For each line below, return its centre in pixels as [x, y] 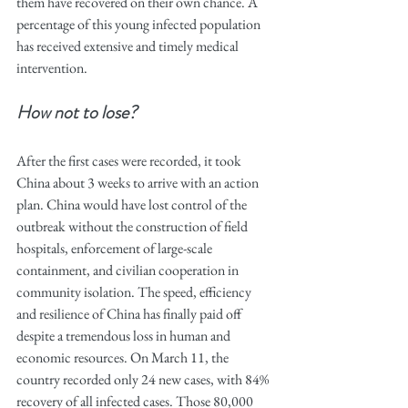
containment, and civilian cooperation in [129, 270]
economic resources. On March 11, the [124, 357]
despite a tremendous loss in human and [125, 336]
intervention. [52, 68]
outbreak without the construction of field [133, 226]
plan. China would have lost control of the [133, 204]
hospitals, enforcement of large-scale [116, 248]
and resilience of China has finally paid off [130, 314]
